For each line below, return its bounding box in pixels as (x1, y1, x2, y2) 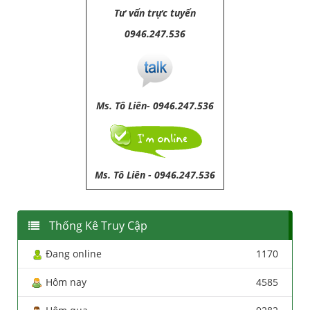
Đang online (46, 247, 102, 260)
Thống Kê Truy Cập (46, 218, 147, 233)
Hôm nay (46, 275, 86, 289)
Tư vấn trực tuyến (114, 6, 196, 19)
